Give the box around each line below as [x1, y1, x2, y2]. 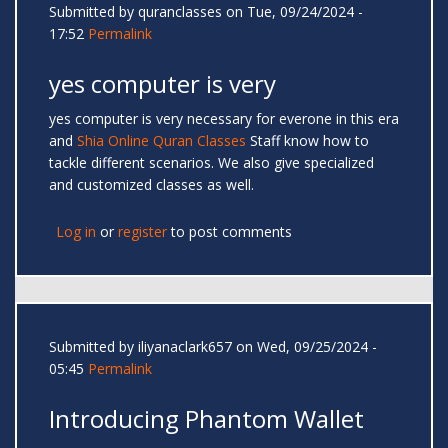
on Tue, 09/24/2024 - [222, 2, 363, 22]
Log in [56, 222, 96, 242]
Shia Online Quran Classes [77, 131, 246, 151]
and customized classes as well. [49, 175, 258, 195]
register [118, 222, 167, 242]
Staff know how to [246, 131, 369, 151]
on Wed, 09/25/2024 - [232, 337, 377, 357]
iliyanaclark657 [138, 337, 232, 357]
